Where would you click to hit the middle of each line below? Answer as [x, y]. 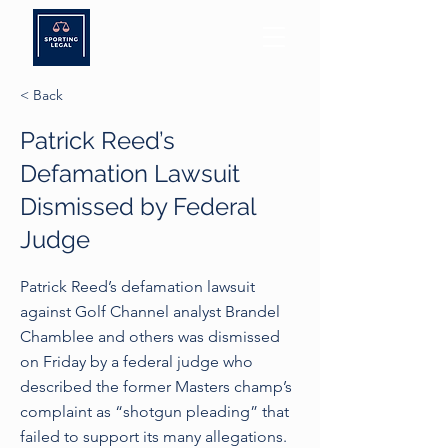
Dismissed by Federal [138, 206]
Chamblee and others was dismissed [150, 336]
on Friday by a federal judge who [136, 361]
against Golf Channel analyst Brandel [150, 311]
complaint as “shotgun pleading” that [154, 411]
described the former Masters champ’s [156, 386]
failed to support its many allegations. [153, 436]
